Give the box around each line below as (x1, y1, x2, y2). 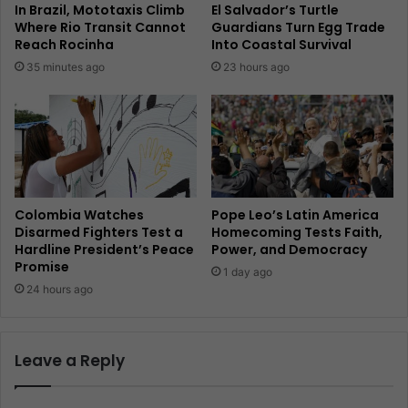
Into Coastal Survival (211, 36, 352, 55)
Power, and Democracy (211, 240, 367, 260)
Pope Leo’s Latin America (211, 206, 379, 225)
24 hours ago (26, 282, 93, 297)
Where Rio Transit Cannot (15, 18, 186, 37)
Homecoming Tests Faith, (211, 223, 382, 242)
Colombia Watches (15, 206, 144, 225)
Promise (15, 258, 69, 277)
